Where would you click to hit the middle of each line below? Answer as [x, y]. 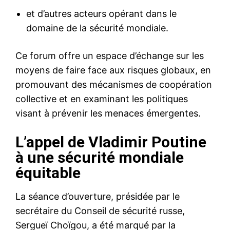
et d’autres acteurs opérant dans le [101, 13]
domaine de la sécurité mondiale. [97, 28]
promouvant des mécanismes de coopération [114, 84]
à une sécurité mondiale [100, 157]
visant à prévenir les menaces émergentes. [108, 113]
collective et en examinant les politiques [102, 99]
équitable [48, 172]
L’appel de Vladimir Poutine [111, 142]
